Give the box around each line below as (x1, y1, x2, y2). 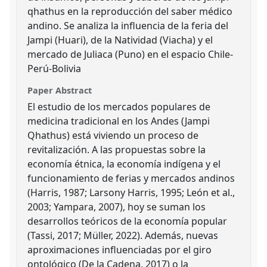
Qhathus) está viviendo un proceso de (27, 128, 199, 142)
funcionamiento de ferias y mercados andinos (27, 171, 235, 185)
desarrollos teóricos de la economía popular (27, 214, 228, 228)
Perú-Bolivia (27, 61, 82, 75)
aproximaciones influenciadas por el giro (27, 243, 212, 256)
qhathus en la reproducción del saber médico (27, 4, 233, 18)
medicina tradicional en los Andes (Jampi (27, 114, 210, 128)
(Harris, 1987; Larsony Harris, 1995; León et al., (27, 185, 235, 199)
